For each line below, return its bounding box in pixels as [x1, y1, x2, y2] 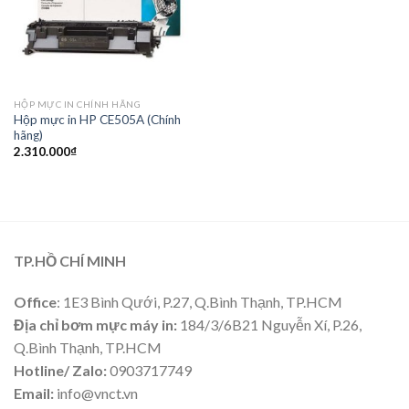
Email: [14, 384, 54, 403]
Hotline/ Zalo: [14, 362, 107, 380]
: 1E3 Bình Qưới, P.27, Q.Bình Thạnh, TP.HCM [57, 293, 342, 311]
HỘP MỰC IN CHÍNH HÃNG [13, 98, 142, 110]
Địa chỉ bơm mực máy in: [14, 316, 177, 334]
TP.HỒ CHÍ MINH [14, 251, 126, 269]
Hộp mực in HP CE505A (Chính [13, 111, 181, 127]
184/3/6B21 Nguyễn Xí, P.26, [177, 316, 362, 334]
